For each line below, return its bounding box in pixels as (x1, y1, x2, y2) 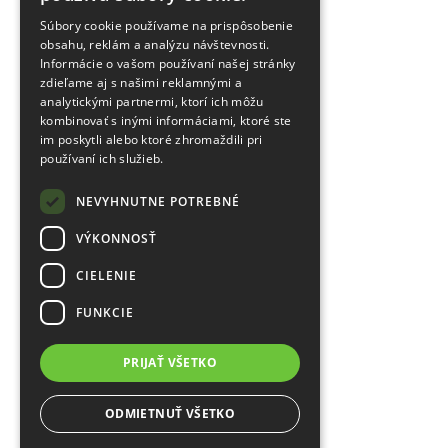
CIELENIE (76, 266, 137, 284)
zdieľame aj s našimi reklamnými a (40, 74, 242, 91)
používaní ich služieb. (40, 150, 164, 167)
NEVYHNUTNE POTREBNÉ (76, 192, 240, 210)
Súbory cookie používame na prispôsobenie (40, 17, 294, 34)
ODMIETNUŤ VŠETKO (104, 405, 236, 422)
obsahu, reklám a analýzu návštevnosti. (40, 36, 270, 53)
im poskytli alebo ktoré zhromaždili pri (40, 131, 263, 148)
